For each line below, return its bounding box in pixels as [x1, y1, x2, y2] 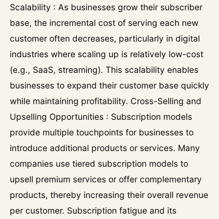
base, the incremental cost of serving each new [10, 18, 198, 28]
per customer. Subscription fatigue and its [10, 205, 176, 216]
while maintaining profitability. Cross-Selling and [10, 96, 201, 106]
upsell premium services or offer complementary [10, 174, 202, 184]
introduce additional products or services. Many [10, 143, 200, 153]
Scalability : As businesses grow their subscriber [10, 2, 202, 12]
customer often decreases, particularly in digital [10, 33, 200, 44]
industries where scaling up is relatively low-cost [10, 49, 203, 59]
